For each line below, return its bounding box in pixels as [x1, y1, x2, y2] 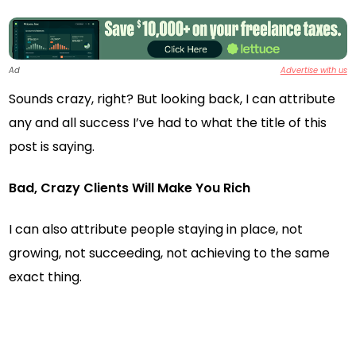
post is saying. [9, 137, 95, 156]
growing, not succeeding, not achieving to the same [9, 244, 331, 262]
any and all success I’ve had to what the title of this [9, 114, 327, 132]
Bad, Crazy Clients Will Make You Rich [9, 179, 251, 197]
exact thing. [9, 268, 83, 286]
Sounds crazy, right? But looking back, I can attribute [9, 90, 336, 108]
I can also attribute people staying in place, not [9, 220, 304, 238]
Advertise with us [280, 64, 347, 76]
